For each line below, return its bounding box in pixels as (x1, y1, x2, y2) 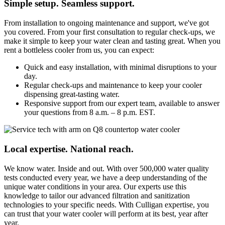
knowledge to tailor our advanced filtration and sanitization (4, 191, 190, 200)
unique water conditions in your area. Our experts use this (4, 182, 186, 191)
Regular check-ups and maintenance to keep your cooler (24, 81, 202, 90)
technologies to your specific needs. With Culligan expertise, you (4, 200, 209, 209)
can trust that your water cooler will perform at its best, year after (4, 209, 208, 218)
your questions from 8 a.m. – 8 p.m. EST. (24, 108, 155, 117)
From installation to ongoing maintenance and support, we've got (4, 19, 209, 28)
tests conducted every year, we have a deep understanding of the (4, 173, 207, 182)
